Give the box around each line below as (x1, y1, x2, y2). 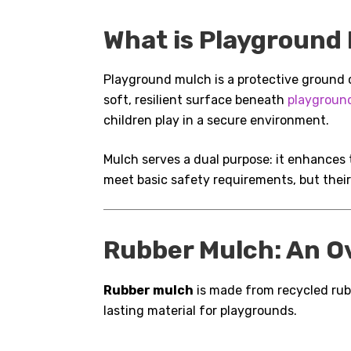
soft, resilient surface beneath (103, 92, 288, 108)
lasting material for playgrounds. (103, 302, 297, 318)
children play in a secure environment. (103, 113, 329, 128)
